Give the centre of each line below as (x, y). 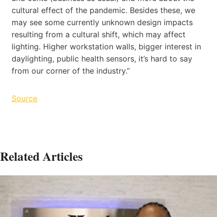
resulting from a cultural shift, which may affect (99, 34)
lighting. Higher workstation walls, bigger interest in (106, 46)
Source (24, 98)
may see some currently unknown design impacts (102, 22)
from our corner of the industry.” (71, 70)
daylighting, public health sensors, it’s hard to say (102, 58)
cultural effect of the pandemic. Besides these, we (103, 10)
